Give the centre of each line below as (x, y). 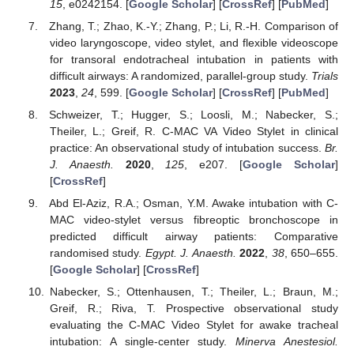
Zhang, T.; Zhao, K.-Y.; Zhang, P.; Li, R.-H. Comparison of (194, 26)
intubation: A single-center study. (143, 342)
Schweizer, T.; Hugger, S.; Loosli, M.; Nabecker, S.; (194, 115)
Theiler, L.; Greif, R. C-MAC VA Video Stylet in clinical (194, 132)
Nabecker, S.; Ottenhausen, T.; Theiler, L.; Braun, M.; (194, 292)
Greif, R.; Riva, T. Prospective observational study (194, 309)
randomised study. (97, 253)
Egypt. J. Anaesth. (190, 253)
